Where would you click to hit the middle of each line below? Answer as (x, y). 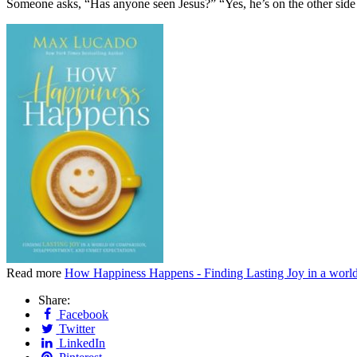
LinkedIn (82, 343)
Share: (54, 300)
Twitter (77, 328)
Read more (35, 273)
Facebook (84, 314)
